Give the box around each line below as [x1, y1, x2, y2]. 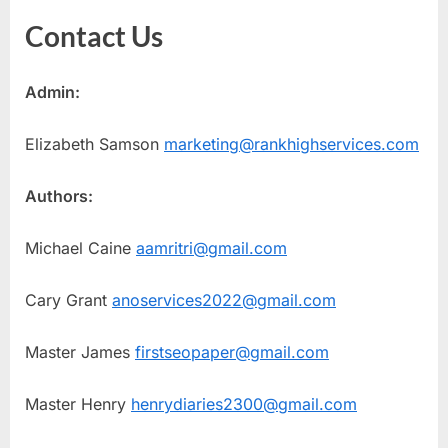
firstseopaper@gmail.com [135, 342, 329, 363]
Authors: [25, 186, 93, 207]
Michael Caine [25, 238, 136, 259]
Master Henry [25, 394, 131, 415]
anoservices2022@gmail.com [112, 290, 336, 311]
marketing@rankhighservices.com [164, 134, 419, 155]
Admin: [25, 82, 80, 103]
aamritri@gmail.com [136, 238, 287, 259]
